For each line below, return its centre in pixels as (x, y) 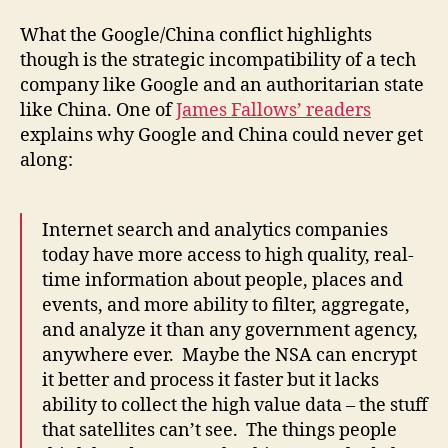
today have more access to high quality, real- (228, 256)
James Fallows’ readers (273, 111)
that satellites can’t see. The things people (219, 431)
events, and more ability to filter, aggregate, (226, 306)
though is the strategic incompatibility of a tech (218, 61)
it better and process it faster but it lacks (210, 381)
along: (46, 161)
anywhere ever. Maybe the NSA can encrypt (229, 356)
